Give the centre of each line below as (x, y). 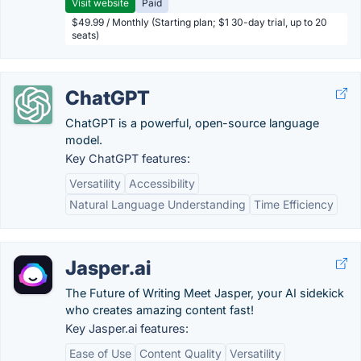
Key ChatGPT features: (128, 158)
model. (84, 140)
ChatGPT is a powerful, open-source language (192, 123)
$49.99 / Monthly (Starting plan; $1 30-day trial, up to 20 (199, 22)
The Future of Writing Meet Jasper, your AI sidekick (205, 293)
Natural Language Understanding (158, 204)
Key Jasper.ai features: (127, 328)
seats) (85, 35)
